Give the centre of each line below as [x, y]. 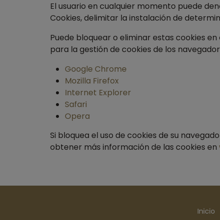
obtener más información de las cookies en [135, 147]
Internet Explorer [98, 93]
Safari [76, 104]
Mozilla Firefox [92, 81]
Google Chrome [96, 69]
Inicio [206, 211]
